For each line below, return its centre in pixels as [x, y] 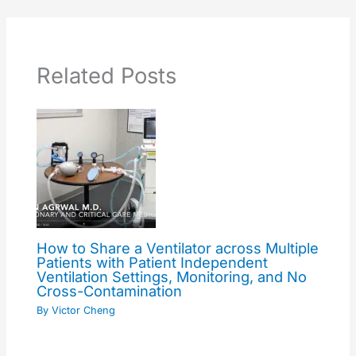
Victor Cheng [83, 310]
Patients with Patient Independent [152, 262]
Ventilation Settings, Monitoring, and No [171, 276]
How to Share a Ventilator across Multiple [177, 248]
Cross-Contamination [109, 290]
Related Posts [106, 76]
